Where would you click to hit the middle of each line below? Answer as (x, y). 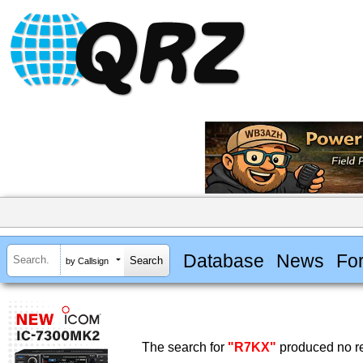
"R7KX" (252, 348)
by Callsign (87, 261)
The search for (185, 348)
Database (223, 261)
